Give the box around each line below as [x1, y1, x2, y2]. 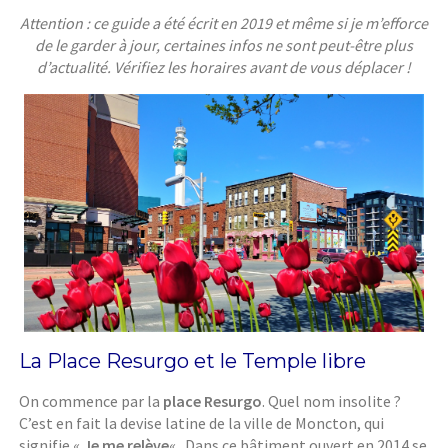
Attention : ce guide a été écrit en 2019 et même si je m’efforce [20, 13, 428, 34]
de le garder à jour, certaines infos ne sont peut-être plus [35, 35, 413, 56]
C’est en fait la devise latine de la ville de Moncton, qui [19, 413, 385, 434]
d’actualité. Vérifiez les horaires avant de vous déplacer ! [37, 57, 411, 78]
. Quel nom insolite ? [262, 391, 402, 412]
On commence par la [19, 391, 164, 412]
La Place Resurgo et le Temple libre [19, 349, 367, 374]
